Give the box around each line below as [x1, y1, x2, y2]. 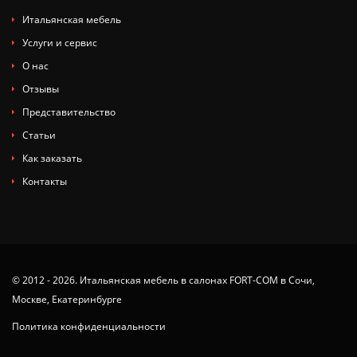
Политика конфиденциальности [12, 320, 166, 334]
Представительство [22, 105, 116, 120]
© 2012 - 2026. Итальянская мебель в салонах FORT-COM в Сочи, [12, 273, 315, 288]
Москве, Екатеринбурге [12, 292, 122, 307]
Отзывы [22, 82, 59, 96]
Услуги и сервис [22, 36, 97, 50]
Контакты [22, 175, 67, 189]
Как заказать [22, 151, 82, 166]
